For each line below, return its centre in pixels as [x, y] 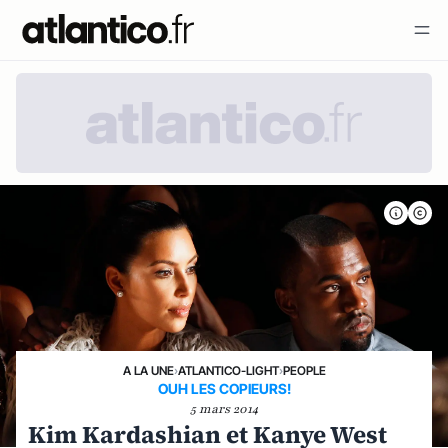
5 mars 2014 [224, 409]
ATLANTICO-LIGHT [228, 370]
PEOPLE [304, 370]
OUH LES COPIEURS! [224, 388]
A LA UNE [148, 370]
